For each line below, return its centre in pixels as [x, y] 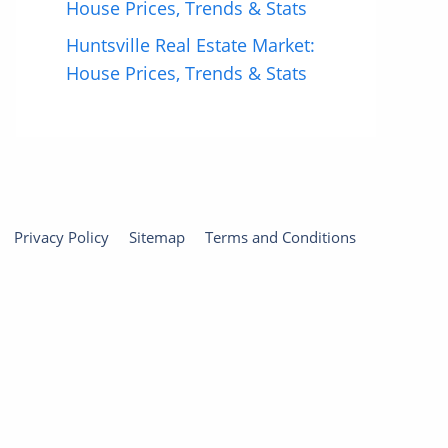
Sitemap [157, 237]
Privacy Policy [61, 237]
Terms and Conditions [280, 237]
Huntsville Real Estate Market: [190, 45]
